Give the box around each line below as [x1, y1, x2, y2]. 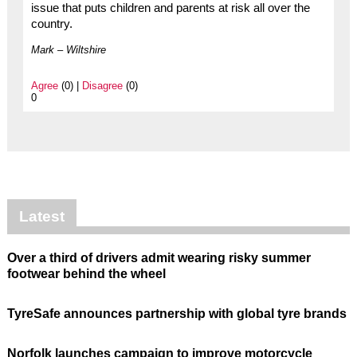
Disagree [81, 80, 123, 92]
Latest [18, 208, 65, 226]
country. [30, 18, 73, 31]
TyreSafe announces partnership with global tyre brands [6, 307, 347, 321]
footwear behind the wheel [6, 267, 166, 281]
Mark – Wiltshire [30, 44, 106, 57]
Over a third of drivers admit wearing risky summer [6, 251, 311, 265]
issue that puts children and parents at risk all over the [30, 2, 310, 15]
